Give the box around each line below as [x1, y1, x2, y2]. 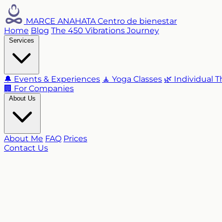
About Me [4, 134, 43, 143]
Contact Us [4, 143, 48, 153]
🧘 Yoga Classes [102, 74, 162, 84]
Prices [63, 134, 87, 143]
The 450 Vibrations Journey [51, 26, 159, 35]
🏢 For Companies [4, 84, 74, 93]
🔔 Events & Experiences [4, 74, 100, 84]
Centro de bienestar [98, 16, 177, 26]
